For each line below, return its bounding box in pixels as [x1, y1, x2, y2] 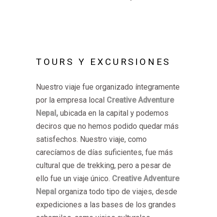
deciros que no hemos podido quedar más [36, 121, 179, 131]
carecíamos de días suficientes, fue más [36, 147, 173, 157]
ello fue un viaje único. [36, 173, 112, 183]
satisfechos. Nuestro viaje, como [36, 134, 147, 144]
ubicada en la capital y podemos [58, 108, 169, 118]
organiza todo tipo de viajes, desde [56, 186, 177, 196]
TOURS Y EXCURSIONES [36, 56, 171, 67]
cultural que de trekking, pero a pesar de [36, 160, 171, 170]
